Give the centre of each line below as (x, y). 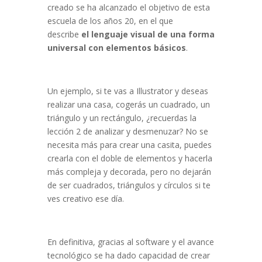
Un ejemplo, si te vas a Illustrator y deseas (127, 91)
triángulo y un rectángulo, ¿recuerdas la (122, 118)
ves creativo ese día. (85, 199)
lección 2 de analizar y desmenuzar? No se (127, 132)
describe (63, 35)
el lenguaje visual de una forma (148, 35)
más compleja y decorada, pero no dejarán (129, 172)
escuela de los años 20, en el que (110, 21)
